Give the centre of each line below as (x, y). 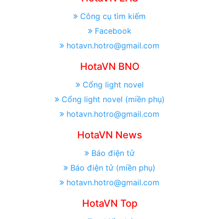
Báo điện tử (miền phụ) (113, 168)
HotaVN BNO (109, 67)
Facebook (113, 31)
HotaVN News (109, 135)
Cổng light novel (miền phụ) (113, 99)
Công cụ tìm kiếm (113, 16)
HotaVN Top (109, 204)
